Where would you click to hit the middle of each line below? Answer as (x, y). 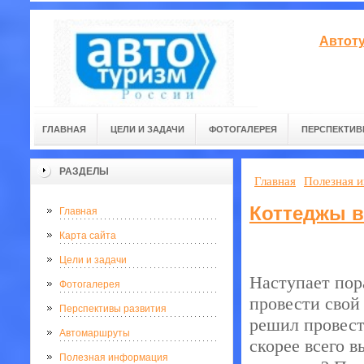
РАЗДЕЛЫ (84, 171)
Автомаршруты (95, 333)
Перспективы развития (113, 309)
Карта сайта (88, 236)
